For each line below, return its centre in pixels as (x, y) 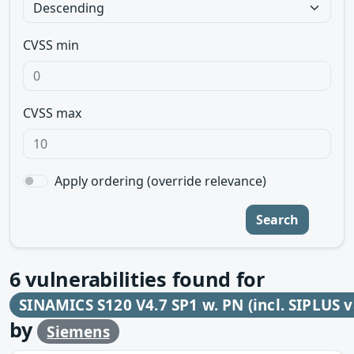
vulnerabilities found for (142, 279)
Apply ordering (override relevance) (160, 181)
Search (277, 220)
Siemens (78, 331)
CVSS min (51, 45)
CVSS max (52, 113)
